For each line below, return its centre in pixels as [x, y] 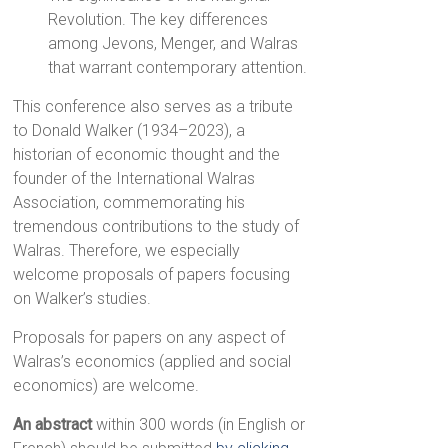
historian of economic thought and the [147, 155]
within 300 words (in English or [201, 425]
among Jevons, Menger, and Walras [173, 44]
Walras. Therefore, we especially [127, 251]
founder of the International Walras [134, 179]
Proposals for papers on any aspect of [149, 338]
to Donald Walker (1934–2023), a [129, 131]
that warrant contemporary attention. [178, 68]
